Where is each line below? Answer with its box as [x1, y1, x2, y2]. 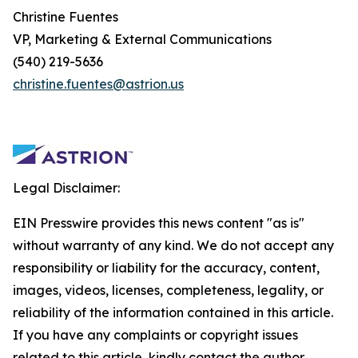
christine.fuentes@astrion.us [13, 76, 184, 92]
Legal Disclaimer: [13, 180, 120, 196]
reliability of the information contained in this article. [13, 304, 333, 320]
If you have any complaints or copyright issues [13, 327, 298, 343]
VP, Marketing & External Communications [13, 31, 272, 47]
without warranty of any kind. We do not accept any [13, 237, 334, 253]
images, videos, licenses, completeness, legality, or [13, 282, 324, 298]
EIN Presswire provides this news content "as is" [13, 215, 304, 231]
